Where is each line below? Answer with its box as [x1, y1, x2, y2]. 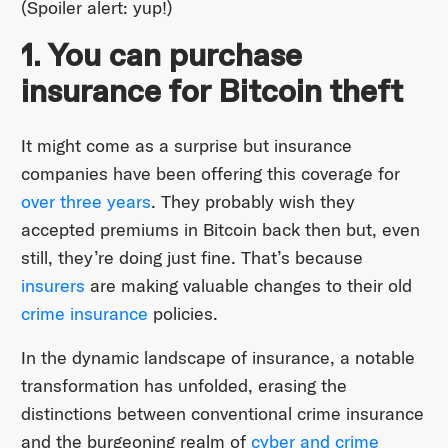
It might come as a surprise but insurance [20, 134, 352, 158]
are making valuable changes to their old [84, 274, 412, 298]
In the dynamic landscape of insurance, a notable [20, 346, 415, 370]
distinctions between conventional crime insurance [20, 402, 424, 426]
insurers [20, 274, 85, 298]
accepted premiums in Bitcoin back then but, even [20, 218, 420, 242]
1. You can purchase [20, 36, 302, 77]
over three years [20, 190, 151, 214]
